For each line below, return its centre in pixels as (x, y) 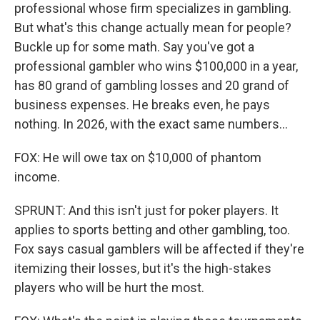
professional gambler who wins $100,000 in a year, (156, 66)
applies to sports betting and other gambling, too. (152, 230)
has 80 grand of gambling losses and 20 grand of (152, 85)
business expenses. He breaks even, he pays (142, 105)
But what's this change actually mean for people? (153, 27)
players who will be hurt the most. (109, 287)
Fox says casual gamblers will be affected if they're (159, 249)
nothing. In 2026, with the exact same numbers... (151, 124)
